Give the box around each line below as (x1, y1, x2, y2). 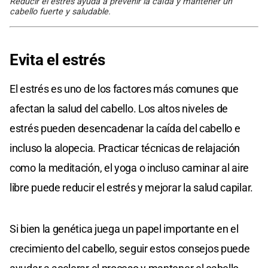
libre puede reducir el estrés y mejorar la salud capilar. (10, 181, 253, 194)
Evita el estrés (10, 50, 105, 69)
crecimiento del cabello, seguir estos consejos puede (10, 242, 250, 255)
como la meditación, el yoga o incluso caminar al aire (10, 161, 249, 174)
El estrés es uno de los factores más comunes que (10, 82, 239, 95)
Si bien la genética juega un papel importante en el (10, 222, 239, 235)
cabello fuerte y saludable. (10, 6, 111, 17)
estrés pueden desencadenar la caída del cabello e (10, 121, 240, 135)
